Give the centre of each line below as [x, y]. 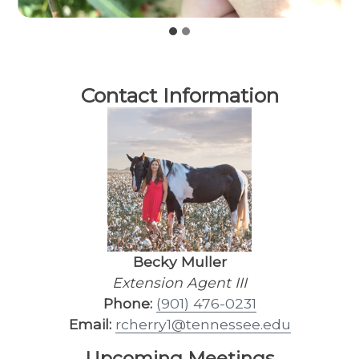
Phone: [127, 304]
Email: [90, 325]
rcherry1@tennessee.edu [203, 325]
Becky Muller [179, 262]
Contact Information [179, 96]
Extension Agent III [179, 283]
